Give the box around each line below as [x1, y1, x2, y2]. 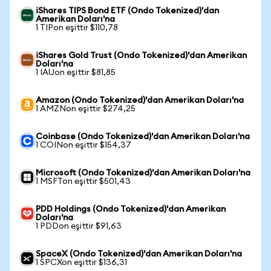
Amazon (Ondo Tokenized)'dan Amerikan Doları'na [36, 96, 244, 105]
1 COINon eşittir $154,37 [36, 141, 131, 149]
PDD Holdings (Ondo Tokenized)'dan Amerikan [36, 205, 226, 214]
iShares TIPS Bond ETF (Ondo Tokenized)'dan [36, 7, 219, 15]
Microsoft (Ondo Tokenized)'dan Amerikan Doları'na [36, 169, 250, 177]
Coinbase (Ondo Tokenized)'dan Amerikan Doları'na [36, 132, 250, 141]
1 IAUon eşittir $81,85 [36, 68, 116, 77]
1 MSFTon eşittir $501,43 [36, 177, 131, 186]
